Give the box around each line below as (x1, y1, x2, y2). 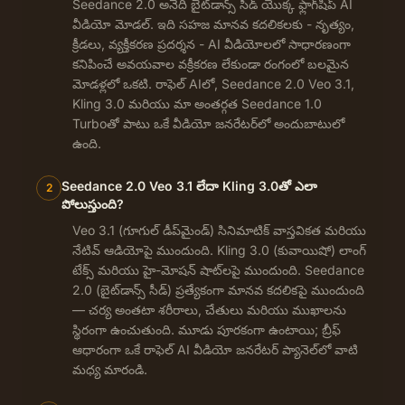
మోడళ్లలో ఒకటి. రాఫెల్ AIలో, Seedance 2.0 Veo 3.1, (72, 75, 354, 91)
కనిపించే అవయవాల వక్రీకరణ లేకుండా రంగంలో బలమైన (72, 55, 349, 71)
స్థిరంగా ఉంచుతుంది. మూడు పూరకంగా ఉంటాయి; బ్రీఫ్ (72, 321, 341, 337)
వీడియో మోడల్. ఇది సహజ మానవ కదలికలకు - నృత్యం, (72, 15, 354, 32)
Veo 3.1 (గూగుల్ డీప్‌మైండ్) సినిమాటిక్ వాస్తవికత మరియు (72, 221, 366, 238)
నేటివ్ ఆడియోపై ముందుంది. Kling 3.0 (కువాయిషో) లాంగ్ (72, 241, 366, 258)
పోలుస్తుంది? (61, 195, 124, 212)
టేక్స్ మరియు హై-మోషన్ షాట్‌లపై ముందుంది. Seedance (72, 261, 364, 278)
